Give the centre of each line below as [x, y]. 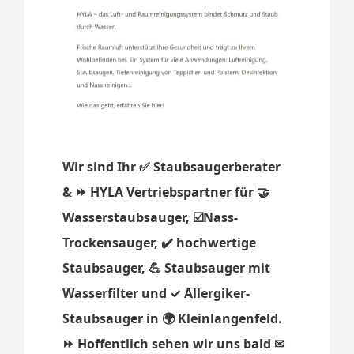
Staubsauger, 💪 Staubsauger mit [167, 268]
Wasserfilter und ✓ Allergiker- [156, 294]
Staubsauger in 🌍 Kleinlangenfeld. [173, 319]
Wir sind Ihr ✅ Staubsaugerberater [172, 167]
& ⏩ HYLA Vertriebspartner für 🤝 [166, 192]
